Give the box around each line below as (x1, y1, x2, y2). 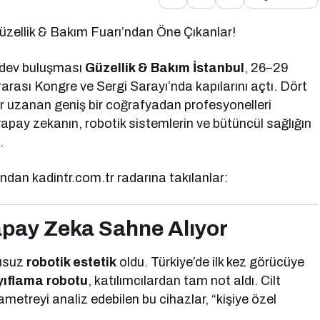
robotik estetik (26, 255, 117, 269)
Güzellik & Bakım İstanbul (85, 61, 245, 75)
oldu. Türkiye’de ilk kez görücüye (116, 255, 305, 269)
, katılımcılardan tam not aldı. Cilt (88, 274, 281, 288)
